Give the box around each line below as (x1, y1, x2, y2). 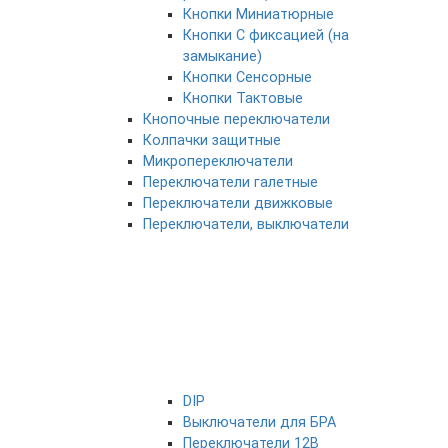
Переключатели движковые (143, 195, 333, 212)
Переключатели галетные (143, 174, 318, 191)
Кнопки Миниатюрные (183, 6, 334, 23)
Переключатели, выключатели (143, 216, 349, 233)
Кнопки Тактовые (183, 90, 303, 107)
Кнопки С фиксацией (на (183, 27, 349, 44)
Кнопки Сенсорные (183, 69, 312, 86)
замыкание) (183, 48, 262, 65)
